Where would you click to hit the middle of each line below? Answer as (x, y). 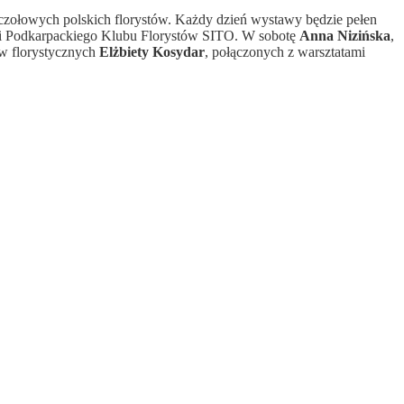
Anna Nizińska (345, 35)
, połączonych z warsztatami (285, 51)
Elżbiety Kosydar (152, 51)
